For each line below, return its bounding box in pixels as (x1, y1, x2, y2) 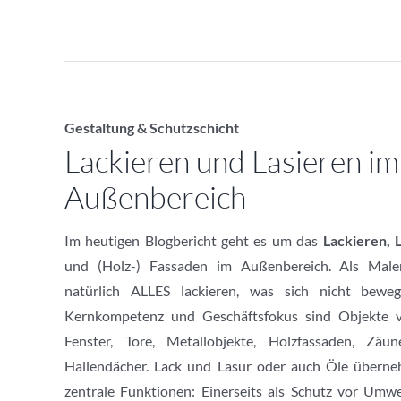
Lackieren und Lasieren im (64, 141, 399, 180)
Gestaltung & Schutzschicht (64, 119, 239, 136)
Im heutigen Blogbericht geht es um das (64, 231, 323, 249)
